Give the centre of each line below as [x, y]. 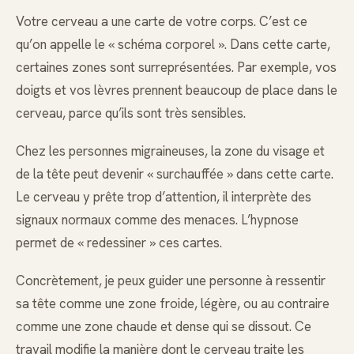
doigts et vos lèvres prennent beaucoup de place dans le [177, 90]
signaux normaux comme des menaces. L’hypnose [157, 219]
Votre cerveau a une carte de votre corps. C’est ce [162, 21]
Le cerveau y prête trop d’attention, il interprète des [164, 196]
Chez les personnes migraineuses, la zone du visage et [170, 151]
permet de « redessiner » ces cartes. [119, 242]
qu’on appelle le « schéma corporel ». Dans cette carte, [173, 44]
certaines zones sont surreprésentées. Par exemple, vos [176, 67]
